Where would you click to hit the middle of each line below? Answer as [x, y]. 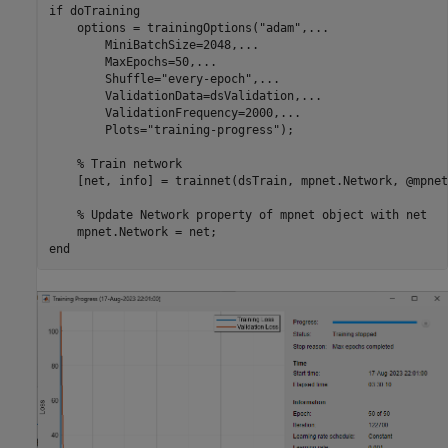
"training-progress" [213, 130]
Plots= [97, 130]
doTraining [101, 11]
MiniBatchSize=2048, [143, 45]
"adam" [279, 28]
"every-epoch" [206, 79]
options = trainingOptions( [153, 28]
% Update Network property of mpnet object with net [251, 215]
